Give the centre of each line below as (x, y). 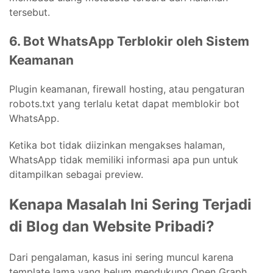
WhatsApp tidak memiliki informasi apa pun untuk (124, 160)
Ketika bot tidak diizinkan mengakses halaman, (117, 145)
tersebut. (30, 12)
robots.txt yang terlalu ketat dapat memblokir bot (124, 104)
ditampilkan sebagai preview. (76, 175)
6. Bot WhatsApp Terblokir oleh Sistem (129, 41)
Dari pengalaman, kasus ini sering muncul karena (121, 257)
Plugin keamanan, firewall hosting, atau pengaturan (127, 89)
